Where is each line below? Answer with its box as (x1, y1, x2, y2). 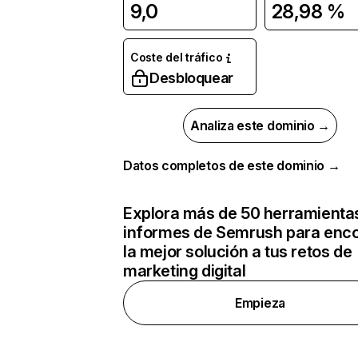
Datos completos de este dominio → (123, 157, 340, 173)
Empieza (235, 295, 285, 311)
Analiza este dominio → (190, 117, 330, 133)
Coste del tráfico (130, 50, 223, 64)
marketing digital (123, 261, 246, 280)
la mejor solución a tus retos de (123, 242, 352, 261)
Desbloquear (149, 70, 234, 86)
